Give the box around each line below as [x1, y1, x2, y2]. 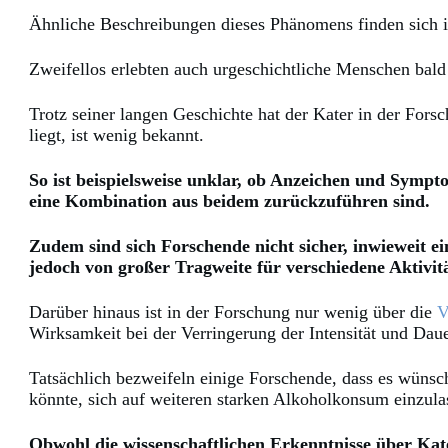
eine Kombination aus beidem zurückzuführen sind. [29, 191, 430, 212]
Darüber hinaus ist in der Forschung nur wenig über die [29, 302, 437, 323]
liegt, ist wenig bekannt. [29, 125, 204, 146]
